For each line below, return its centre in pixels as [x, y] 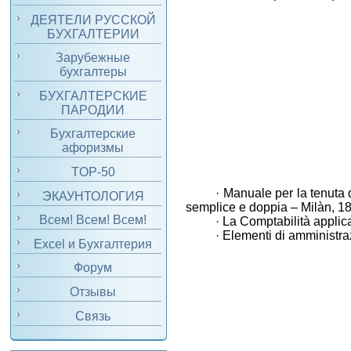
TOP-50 [93, 172]
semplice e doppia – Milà [255, 207]
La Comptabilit [263, 221]
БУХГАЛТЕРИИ [93, 34]
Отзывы [93, 291]
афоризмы [93, 148]
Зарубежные [93, 58]
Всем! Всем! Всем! [93, 220]
